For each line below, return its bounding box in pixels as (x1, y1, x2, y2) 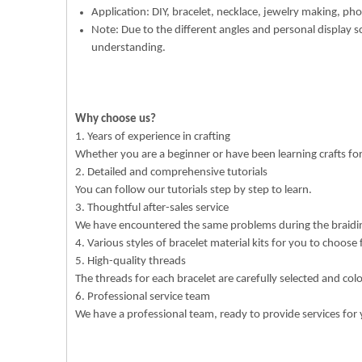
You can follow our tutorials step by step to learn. (75, 184, 312, 196)
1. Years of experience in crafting (75, 131, 230, 143)
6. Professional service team (75, 291, 210, 303)
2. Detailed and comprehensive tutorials (75, 166, 267, 179)
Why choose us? (75, 113, 156, 125)
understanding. (91, 42, 166, 54)
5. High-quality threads (75, 255, 186, 267)
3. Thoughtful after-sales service (75, 202, 229, 214)
